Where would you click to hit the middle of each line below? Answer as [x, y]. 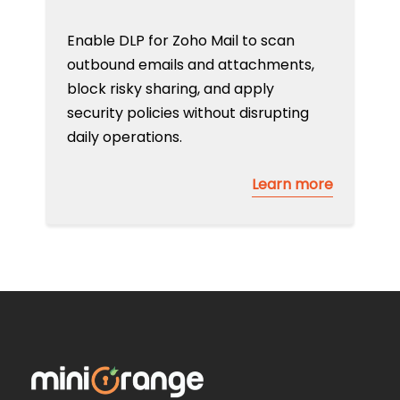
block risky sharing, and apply [170, 88]
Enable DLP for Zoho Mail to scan [180, 40]
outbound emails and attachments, [190, 64]
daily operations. [124, 137]
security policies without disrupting [187, 112]
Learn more [293, 184]
